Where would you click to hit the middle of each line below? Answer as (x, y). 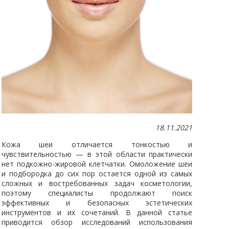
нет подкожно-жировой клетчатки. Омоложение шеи (97, 164)
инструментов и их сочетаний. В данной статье (97, 212)
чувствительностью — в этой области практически (97, 154)
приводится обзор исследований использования (97, 222)
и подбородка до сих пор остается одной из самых (97, 173)
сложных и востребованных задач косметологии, (97, 183)
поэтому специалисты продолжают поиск (97, 193)
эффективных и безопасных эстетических (97, 202)
